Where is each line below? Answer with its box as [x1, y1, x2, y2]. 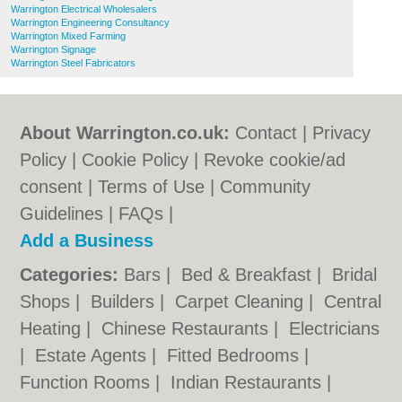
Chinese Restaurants [101, 319, 275, 338]
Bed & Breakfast [181, 265, 318, 284]
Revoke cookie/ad [204, 150, 346, 170]
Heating [20, 319, 87, 338]
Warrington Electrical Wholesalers [11, 4, 157, 14]
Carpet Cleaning [175, 292, 310, 311]
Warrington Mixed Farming [11, 31, 126, 41]
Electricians [289, 319, 380, 338]
